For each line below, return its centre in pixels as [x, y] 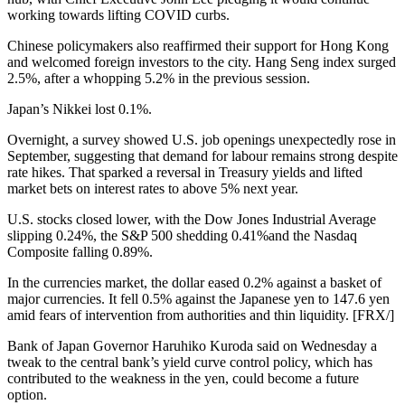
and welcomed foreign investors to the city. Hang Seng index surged [202, 62]
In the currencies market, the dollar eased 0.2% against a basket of [194, 283]
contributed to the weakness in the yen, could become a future [183, 379]
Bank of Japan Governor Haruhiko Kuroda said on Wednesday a [192, 346]
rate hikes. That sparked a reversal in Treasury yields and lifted [185, 173]
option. [27, 395]
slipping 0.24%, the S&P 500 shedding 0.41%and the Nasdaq [182, 236]
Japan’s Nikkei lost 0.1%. [80, 109]
